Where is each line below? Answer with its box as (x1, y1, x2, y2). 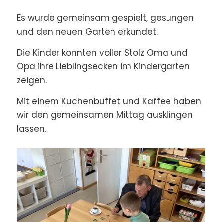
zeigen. (16, 74, 47, 86)
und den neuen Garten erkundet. (16, 25, 158, 38)
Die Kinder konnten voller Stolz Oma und (16, 46, 188, 58)
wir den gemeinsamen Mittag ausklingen (16, 109, 193, 121)
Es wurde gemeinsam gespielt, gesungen (16, 11, 194, 24)
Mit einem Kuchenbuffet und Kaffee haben (16, 95, 201, 108)
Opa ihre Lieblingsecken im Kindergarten (16, 60, 190, 72)
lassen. (16, 123, 46, 135)
